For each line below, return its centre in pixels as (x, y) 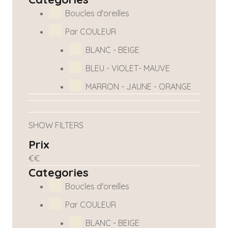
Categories (59, 173)
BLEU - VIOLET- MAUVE (128, 68)
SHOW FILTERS (56, 125)
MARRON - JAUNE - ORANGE (138, 87)
